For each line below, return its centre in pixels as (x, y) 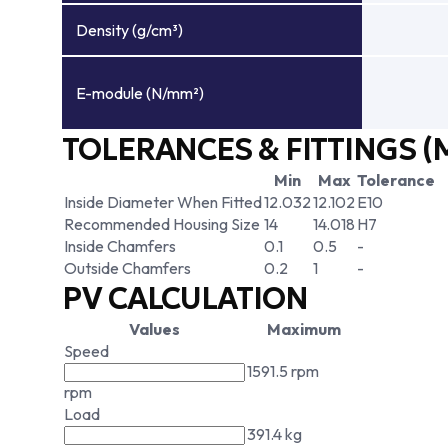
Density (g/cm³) (129, 30)
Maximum (303, 329)
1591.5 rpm (283, 371)
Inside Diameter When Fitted (163, 202)
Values (154, 329)
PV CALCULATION (185, 298)
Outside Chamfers (127, 268)
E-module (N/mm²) (140, 93)
